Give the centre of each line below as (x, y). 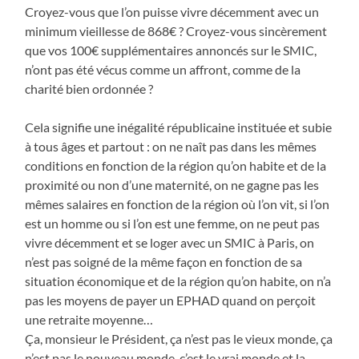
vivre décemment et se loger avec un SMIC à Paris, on (170, 242)
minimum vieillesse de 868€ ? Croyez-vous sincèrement (176, 30)
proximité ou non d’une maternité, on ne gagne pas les (172, 184)
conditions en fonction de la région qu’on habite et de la (176, 165)
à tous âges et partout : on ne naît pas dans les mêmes (171, 146)
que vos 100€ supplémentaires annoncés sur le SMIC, (171, 50)
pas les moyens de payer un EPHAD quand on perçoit (171, 300)
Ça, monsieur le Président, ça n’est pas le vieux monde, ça (179, 338)
